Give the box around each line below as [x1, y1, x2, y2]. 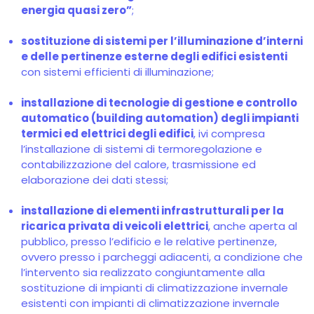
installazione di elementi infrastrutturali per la [21, 203, 284, 218]
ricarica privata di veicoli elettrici [21, 219, 208, 233]
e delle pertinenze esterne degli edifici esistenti [21, 49, 287, 64]
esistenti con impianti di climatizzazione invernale [21, 296, 280, 310]
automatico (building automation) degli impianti [21, 111, 299, 125]
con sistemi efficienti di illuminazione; [21, 64, 214, 79]
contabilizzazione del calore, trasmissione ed [21, 157, 256, 172]
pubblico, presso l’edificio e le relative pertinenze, [21, 234, 277, 249]
